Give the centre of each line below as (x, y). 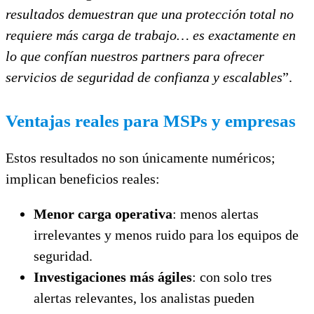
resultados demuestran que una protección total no (150, 14)
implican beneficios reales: (83, 178)
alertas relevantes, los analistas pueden (144, 298)
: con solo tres (232, 277)
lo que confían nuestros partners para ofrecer (135, 56)
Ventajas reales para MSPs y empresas (151, 121)
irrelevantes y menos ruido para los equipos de (166, 234)
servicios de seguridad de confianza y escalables (144, 77)
